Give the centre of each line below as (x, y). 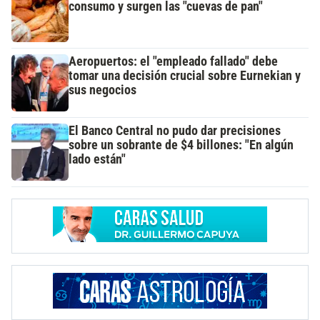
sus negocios (102, 90)
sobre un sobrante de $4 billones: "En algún (181, 145)
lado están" (97, 160)
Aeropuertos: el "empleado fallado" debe (173, 62)
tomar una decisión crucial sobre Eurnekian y (185, 76)
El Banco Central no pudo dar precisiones (175, 131)
